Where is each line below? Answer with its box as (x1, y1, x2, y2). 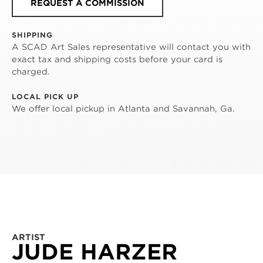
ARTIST (12, 232, 45, 242)
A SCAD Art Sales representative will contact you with (12, 42, 251, 52)
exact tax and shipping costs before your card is (12, 54, 222, 64)
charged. (12, 66, 50, 76)
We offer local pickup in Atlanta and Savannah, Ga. (12, 103, 235, 113)
